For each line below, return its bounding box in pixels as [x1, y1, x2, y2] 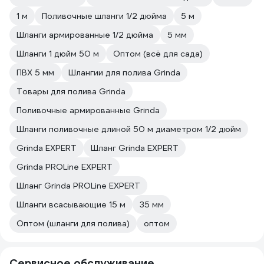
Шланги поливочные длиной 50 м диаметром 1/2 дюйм [16, 124, 241, 134]
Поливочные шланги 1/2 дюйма [42, 11, 167, 21]
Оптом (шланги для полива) [16, 218, 130, 229]
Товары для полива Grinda [16, 86, 126, 97]
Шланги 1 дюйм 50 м [16, 48, 99, 59]
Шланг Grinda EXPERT [91, 143, 179, 153]
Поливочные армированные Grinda [16, 105, 160, 115]
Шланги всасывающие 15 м [16, 199, 126, 210]
